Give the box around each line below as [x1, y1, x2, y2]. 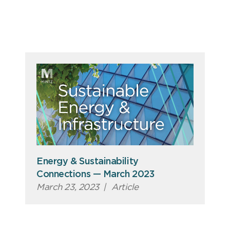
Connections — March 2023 [36, 169, 155, 179]
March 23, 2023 [36, 182, 100, 191]
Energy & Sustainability [36, 157, 139, 166]
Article [109, 182, 139, 191]
